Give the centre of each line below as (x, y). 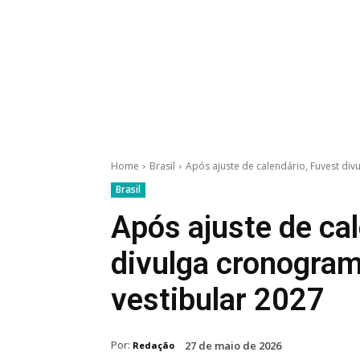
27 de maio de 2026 (233, 346)
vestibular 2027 (218, 300)
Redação (153, 345)
